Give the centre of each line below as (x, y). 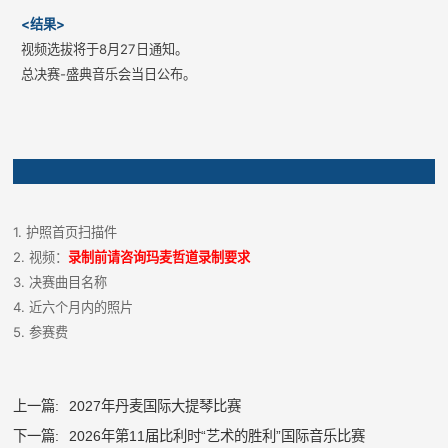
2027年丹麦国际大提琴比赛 (155, 405)
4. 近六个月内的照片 (73, 306)
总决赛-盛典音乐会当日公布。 (109, 73)
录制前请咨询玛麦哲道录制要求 (159, 256)
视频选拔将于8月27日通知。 (105, 48)
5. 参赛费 (41, 331)
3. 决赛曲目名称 (60, 281)
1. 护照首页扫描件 (65, 231)
